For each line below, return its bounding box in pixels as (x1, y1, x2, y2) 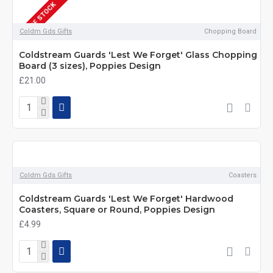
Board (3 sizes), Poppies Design (19, 60, 161, 71)
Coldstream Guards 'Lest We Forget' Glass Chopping (19, 49, 257, 60)
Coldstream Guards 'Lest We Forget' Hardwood (19, 193, 233, 204)
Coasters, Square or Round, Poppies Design (19, 204, 215, 215)
